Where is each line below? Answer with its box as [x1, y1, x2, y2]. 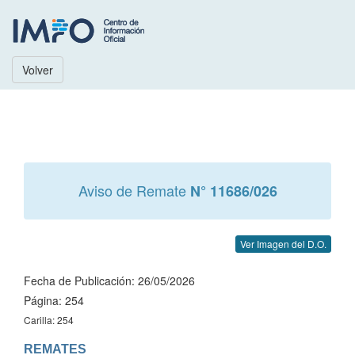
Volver [22, 62, 53, 78]
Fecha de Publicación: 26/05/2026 [24, 273, 195, 288]
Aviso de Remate [78, 180, 190, 200]
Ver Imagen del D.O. [240, 237, 326, 250]
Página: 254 [24, 292, 84, 308]
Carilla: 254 [24, 313, 74, 326]
